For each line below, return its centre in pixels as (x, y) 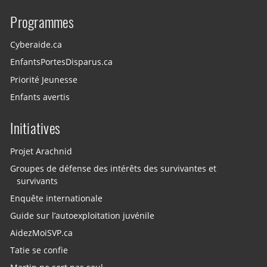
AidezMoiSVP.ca (42, 233)
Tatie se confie (39, 251)
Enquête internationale (57, 198)
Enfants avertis (40, 97)
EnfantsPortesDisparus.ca (62, 62)
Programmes (42, 22)
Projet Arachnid (41, 151)
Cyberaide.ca (36, 45)
